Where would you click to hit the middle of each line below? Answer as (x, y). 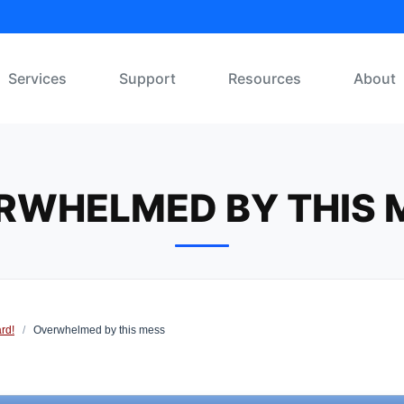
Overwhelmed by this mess (98, 330)
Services (37, 78)
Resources (265, 78)
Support (147, 78)
